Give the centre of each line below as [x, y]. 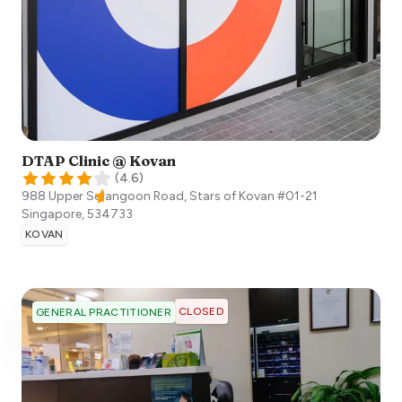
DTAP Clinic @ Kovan [99, 160]
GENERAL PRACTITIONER [104, 312]
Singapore [52, 214]
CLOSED [201, 311]
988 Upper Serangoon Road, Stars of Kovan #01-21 [170, 196]
